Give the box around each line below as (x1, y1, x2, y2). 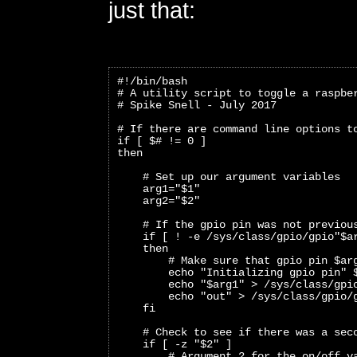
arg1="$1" (117, 182, 200, 196)
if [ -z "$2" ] (117, 338, 232, 351)
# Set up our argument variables (117, 171, 340, 184)
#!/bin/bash (117, 75, 187, 88)
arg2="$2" (117, 194, 200, 208)
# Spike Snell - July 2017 (117, 99, 277, 112)
